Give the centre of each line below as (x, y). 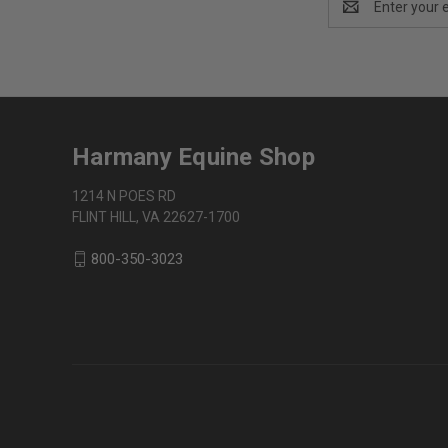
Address (354, 16)
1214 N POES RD (124, 195)
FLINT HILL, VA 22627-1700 (156, 216)
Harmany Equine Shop (193, 156)
